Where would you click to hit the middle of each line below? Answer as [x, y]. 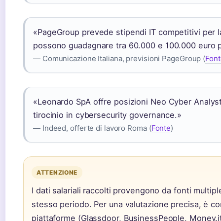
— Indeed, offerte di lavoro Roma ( [92, 128]
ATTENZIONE [57, 173]
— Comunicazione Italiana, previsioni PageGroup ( [119, 59]
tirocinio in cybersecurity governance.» [108, 115]
